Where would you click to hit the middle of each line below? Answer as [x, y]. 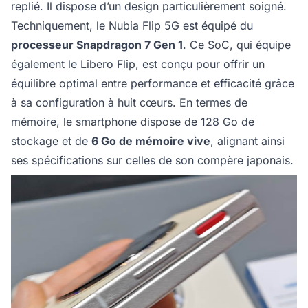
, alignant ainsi [247, 141]
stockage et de [51, 141]
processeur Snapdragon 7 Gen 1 [97, 45]
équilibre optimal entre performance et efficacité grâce [153, 84]
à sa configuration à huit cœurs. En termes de [129, 103]
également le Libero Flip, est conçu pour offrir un [138, 64]
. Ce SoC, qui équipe [237, 45]
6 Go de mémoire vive [151, 141]
